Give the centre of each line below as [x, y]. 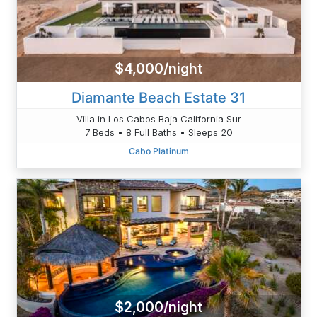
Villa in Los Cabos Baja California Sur [158, 119]
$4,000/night [158, 69]
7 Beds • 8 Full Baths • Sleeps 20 [158, 132]
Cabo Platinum [158, 151]
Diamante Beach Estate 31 [158, 97]
